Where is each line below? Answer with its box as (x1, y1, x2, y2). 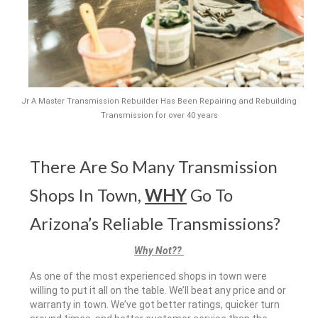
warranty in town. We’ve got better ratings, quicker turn (30, 298, 280, 310)
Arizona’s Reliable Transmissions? (30, 213, 280, 234)
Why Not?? (134, 244, 184, 256)
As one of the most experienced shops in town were (30, 270, 267, 282)
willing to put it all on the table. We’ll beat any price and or (30, 284, 286, 296)
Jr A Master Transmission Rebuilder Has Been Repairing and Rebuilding (21, 97, 297, 106)
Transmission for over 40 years (100, 111, 218, 121)
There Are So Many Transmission (30, 156, 278, 177)
